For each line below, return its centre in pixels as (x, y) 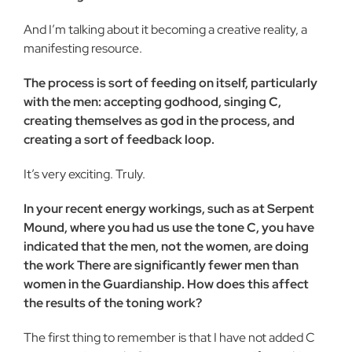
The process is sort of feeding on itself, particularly (170, 83)
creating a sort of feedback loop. (119, 139)
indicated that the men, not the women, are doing (166, 246)
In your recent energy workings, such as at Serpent (169, 209)
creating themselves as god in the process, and (159, 121)
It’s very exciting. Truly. (84, 174)
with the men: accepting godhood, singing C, (152, 102)
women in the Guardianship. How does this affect (166, 284)
